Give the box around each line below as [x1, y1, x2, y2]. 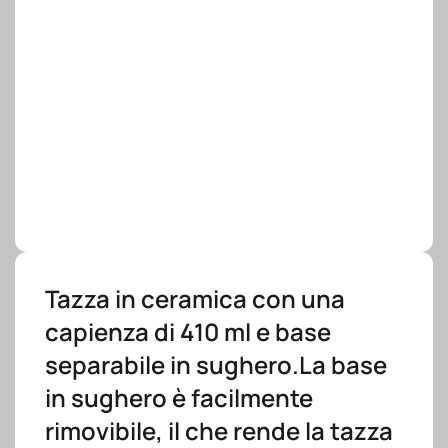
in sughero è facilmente [45, 381, 313, 414]
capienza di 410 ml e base [45, 315, 331, 348]
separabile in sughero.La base [45, 348, 387, 381]
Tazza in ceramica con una [45, 282, 345, 315]
